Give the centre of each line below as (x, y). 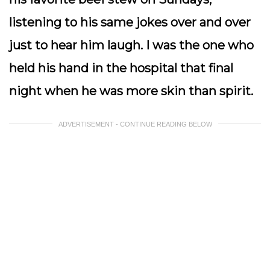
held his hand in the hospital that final (121, 68)
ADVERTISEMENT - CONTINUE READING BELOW (135, 124)
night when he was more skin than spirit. (133, 91)
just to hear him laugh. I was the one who (131, 45)
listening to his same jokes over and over (130, 22)
